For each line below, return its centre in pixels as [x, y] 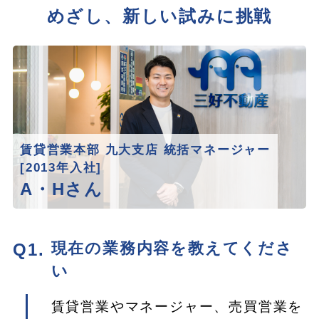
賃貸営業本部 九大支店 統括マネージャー [145, 150]
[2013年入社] [61, 167]
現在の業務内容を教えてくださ [172, 248]
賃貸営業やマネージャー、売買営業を [177, 306]
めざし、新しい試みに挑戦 [159, 16]
